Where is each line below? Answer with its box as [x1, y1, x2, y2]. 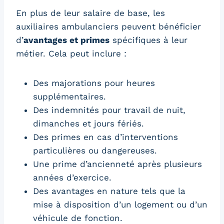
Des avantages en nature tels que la [33, 185, 185, 196]
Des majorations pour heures [33, 77, 155, 88]
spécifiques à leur [109, 34, 187, 45]
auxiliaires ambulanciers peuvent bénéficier [16, 21, 201, 31]
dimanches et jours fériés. [33, 118, 144, 128]
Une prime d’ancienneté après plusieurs [33, 158, 202, 169]
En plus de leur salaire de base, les [16, 7, 165, 18]
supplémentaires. [33, 91, 106, 101]
